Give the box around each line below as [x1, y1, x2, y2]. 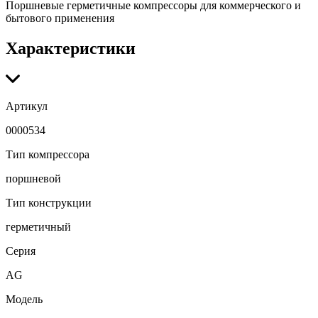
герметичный [6, 221, 71, 234]
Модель [6, 293, 43, 306]
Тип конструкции [6, 197, 92, 209]
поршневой [6, 172, 61, 185]
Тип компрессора [6, 148, 89, 161]
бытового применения [6, 11, 114, 24]
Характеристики [6, 38, 136, 57]
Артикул [6, 100, 48, 113]
